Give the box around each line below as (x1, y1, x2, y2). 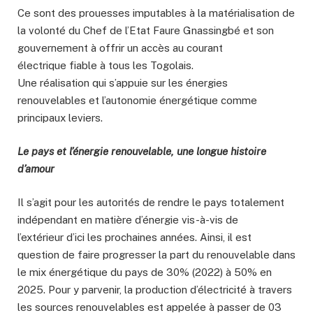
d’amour (17, 163, 54, 175)
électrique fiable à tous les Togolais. (17, 59, 194, 72)
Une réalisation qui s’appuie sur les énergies (17, 77, 228, 89)
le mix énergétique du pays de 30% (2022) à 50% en (17, 266, 272, 279)
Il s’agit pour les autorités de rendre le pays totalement (17, 196, 284, 209)
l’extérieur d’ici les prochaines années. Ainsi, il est (17, 231, 252, 244)
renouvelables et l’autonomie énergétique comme (17, 94, 257, 107)
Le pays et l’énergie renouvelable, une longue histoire (17, 145, 266, 158)
